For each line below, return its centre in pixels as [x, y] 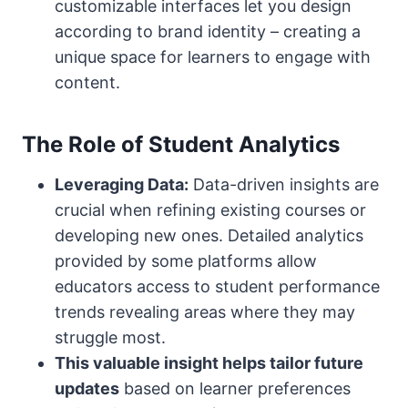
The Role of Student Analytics [181, 145]
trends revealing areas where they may [205, 312]
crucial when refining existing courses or [210, 210]
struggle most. [110, 338]
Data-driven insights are [284, 185]
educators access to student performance [217, 287]
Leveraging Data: [122, 185]
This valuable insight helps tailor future [209, 363]
